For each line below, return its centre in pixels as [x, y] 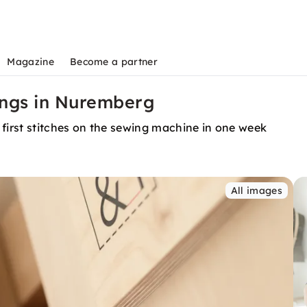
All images [256, 191]
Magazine [30, 62]
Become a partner [113, 62]
